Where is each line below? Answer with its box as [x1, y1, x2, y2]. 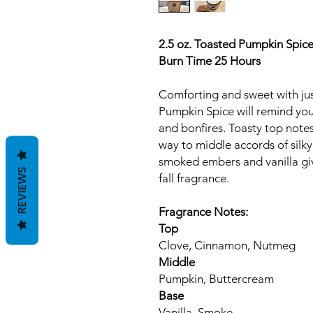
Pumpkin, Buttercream [159, 272, 274, 286]
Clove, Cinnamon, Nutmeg [159, 238, 296, 252]
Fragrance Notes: [159, 205, 248, 219]
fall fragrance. [159, 171, 232, 185]
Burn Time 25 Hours [159, 54, 261, 68]
